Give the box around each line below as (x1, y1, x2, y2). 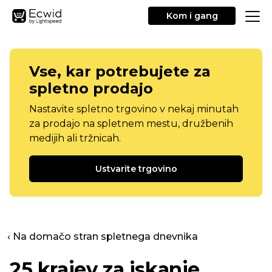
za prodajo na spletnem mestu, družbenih (29, 118, 233, 129)
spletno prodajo (29, 80, 153, 97)
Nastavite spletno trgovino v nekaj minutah (29, 103, 239, 115)
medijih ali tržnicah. (29, 132, 121, 144)
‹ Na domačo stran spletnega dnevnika (7, 231, 198, 242)
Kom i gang (166, 10, 218, 21)
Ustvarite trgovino (95, 163, 177, 174)
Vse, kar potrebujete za (29, 63, 211, 80)
